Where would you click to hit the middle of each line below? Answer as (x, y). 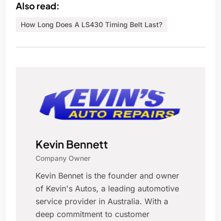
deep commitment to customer (92, 214)
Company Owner (63, 158)
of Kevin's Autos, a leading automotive (107, 189)
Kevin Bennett (72, 144)
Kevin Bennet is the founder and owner (107, 176)
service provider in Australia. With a (102, 202)
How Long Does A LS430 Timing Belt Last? (92, 25)
